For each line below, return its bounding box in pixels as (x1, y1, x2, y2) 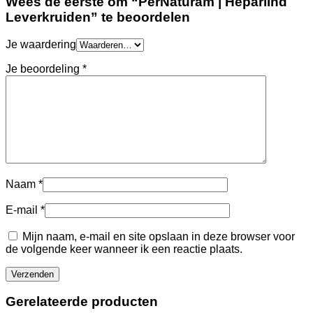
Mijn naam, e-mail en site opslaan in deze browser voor (22, 230, 295, 242)
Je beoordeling (6, 62, 82, 75)
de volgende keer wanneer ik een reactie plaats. (6, 242, 242, 255)
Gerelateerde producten (6, 294, 158, 310)
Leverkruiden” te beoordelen (6, 9, 190, 24)
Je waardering (6, 38, 76, 50)
